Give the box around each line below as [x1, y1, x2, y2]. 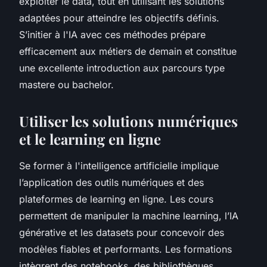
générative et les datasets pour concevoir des [19, 226, 224, 238]
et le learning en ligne [19, 129, 161, 148]
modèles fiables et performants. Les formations [19, 243, 232, 255]
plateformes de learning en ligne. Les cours [19, 193, 213, 205]
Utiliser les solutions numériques [19, 111, 238, 131]
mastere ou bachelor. [19, 78, 114, 91]
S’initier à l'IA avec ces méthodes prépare [19, 28, 206, 41]
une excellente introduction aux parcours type [19, 61, 225, 74]
